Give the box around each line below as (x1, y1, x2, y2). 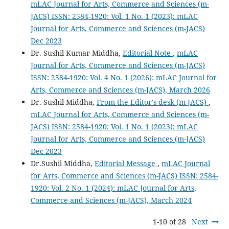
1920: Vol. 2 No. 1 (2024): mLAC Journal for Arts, (30, 183, 196, 193)
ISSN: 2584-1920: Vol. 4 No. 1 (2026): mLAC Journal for (30, 73, 217, 83)
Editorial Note (122, 48, 173, 58)
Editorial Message (94, 158, 157, 169)
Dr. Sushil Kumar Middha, (30, 48, 123, 58)
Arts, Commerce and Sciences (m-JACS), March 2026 (30, 85, 210, 95)
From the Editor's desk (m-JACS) (96, 97, 209, 107)
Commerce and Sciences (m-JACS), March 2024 (30, 195, 192, 205)
